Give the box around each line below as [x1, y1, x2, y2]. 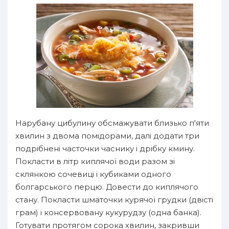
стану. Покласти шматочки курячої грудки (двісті [15, 195, 213, 204]
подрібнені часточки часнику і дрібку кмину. [15, 144, 195, 153]
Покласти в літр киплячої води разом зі [15, 156, 175, 166]
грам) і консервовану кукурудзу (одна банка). [15, 208, 201, 217]
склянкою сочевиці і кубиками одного [15, 169, 171, 179]
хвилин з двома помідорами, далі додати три [15, 131, 199, 141]
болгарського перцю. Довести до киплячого [15, 182, 198, 192]
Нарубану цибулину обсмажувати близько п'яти [15, 118, 209, 128]
